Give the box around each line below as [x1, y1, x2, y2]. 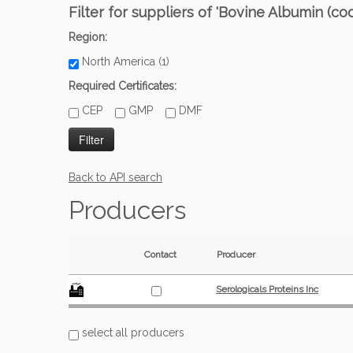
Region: [69, 31, 107, 43]
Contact [144, 249, 176, 260]
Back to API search [69, 171, 162, 184]
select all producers [79, 326, 184, 339]
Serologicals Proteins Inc [216, 284, 318, 295]
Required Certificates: [69, 80, 176, 92]
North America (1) [79, 55, 182, 68]
